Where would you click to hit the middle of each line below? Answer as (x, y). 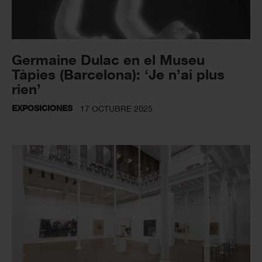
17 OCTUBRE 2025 (116, 109)
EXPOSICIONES (42, 108)
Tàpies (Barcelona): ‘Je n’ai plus (118, 74)
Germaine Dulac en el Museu (108, 60)
